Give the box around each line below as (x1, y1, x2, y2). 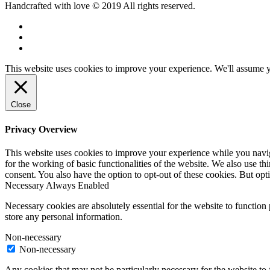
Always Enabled (46, 180, 109, 190)
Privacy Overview (5, 124, 78, 134)
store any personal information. (5, 211, 122, 222)
